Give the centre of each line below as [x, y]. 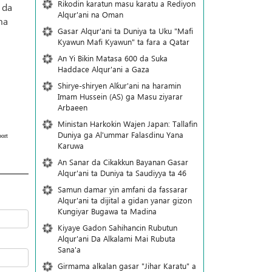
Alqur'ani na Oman [90, 14]
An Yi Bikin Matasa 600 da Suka [112, 58]
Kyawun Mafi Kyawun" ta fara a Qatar [123, 42]
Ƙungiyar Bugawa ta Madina [107, 211]
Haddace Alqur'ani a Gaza [103, 69]
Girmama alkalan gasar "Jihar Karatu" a [127, 266]
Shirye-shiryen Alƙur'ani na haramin [119, 85]
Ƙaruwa [70, 145]
